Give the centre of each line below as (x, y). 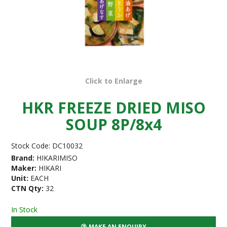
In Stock (25, 209)
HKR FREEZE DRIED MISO (113, 108)
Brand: (23, 158)
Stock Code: (31, 146)
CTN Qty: (28, 188)
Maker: (24, 168)
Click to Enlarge (113, 81)
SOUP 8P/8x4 (113, 125)
